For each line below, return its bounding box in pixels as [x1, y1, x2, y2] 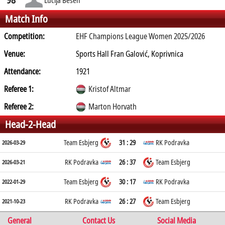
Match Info [5, 12, 48, 26]
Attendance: [4, 66, 41, 77]
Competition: [4, 31, 45, 42]
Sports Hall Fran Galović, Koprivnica [76, 48, 184, 59]
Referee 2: [4, 101, 34, 112]
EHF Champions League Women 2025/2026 [76, 31, 205, 42]
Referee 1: [4, 83, 34, 94]
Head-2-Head [5, 118, 56, 131]
